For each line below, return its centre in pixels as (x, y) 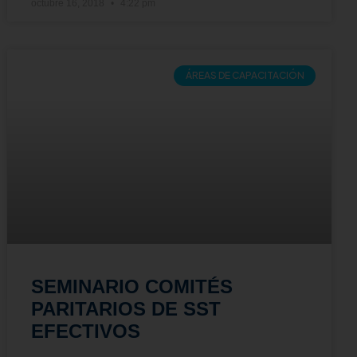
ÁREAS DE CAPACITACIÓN (245, 76)
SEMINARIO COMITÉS (132, 286)
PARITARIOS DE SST (126, 308)
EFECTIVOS (86, 331)
